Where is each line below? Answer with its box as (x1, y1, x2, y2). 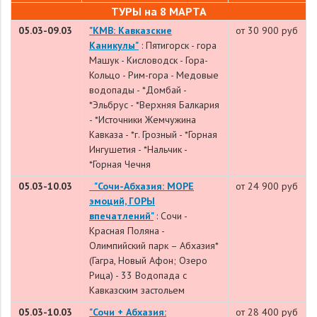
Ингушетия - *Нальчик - (89, 143, 187, 156)
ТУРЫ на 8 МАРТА (110, 4, 207, 18)
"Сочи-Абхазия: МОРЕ (94, 180, 194, 192)
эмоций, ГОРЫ (89, 195, 155, 207)
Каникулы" (89, 39, 139, 52)
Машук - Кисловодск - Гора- (89, 54, 208, 67)
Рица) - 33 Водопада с (89, 269, 187, 282)
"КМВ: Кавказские (89, 24, 172, 37)
